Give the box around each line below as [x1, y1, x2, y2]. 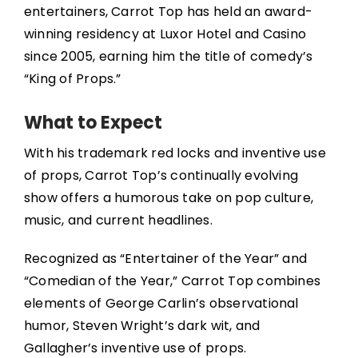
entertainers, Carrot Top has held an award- [23, 2, 313, 21]
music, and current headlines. [23, 211, 213, 229]
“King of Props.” [23, 70, 121, 88]
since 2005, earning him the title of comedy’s [23, 47, 313, 66]
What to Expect [23, 110, 162, 135]
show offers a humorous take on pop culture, [23, 189, 314, 207]
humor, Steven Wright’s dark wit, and [23, 316, 261, 335]
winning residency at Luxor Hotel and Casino [23, 25, 307, 43]
